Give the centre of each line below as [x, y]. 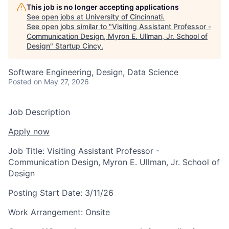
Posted [20, 81]
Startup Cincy [78, 45]
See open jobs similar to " [69, 26]
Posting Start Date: [47, 192]
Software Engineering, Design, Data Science [93, 72]
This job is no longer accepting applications [103, 7]
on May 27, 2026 [61, 81]
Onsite [98, 212]
